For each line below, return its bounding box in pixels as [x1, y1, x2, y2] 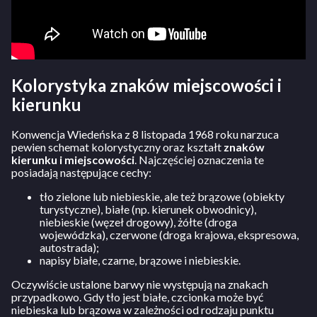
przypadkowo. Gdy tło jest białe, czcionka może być [11, 289, 263, 304]
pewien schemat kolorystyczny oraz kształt [11, 139, 224, 154]
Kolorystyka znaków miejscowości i [11, 74, 282, 96]
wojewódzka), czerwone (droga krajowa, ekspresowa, [40, 227, 299, 241]
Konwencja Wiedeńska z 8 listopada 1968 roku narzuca [11, 127, 279, 141]
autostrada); [40, 240, 99, 254]
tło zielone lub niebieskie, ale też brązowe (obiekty [40, 189, 284, 203]
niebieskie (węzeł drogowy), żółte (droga [40, 214, 237, 229]
